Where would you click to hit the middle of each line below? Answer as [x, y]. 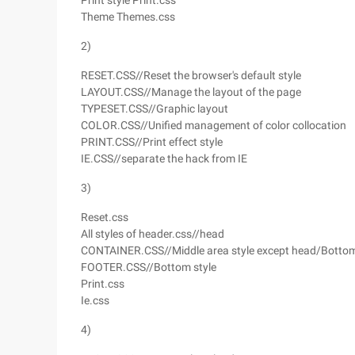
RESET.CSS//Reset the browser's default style [191, 75]
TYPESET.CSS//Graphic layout [155, 109]
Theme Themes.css [128, 17]
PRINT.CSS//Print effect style [152, 142]
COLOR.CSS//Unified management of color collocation [214, 125]
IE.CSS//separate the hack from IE [164, 158]
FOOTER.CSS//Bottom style [149, 267]
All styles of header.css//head [153, 234]
